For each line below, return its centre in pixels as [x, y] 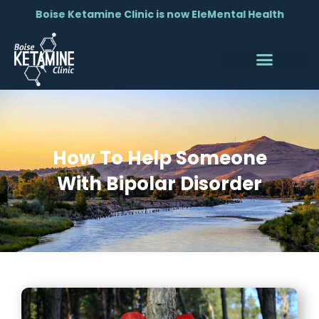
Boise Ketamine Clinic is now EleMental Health [159, 14]
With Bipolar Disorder [159, 184]
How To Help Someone [159, 158]
